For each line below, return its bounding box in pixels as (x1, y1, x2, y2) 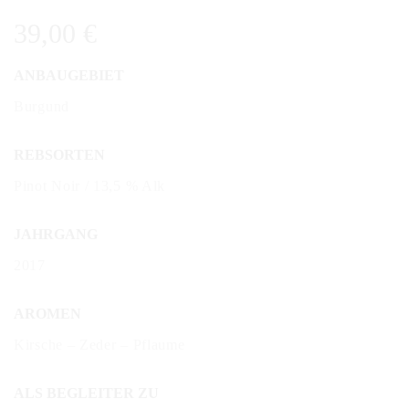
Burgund (14, 98, 69, 114)
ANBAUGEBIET (14, 67, 124, 83)
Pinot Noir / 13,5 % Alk (14, 177, 166, 194)
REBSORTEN (14, 146, 105, 163)
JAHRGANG (14, 225, 98, 242)
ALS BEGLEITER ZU (14, 385, 159, 401)
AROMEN (14, 305, 81, 321)
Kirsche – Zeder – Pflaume (14, 337, 185, 352)
